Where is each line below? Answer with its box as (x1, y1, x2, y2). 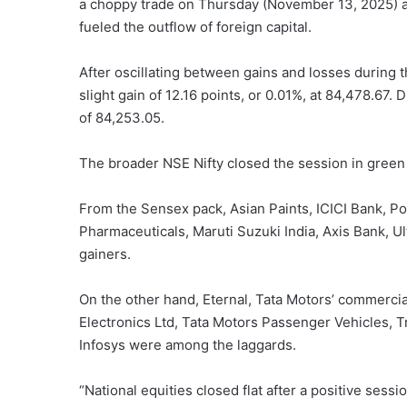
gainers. (79, 244, 131, 263)
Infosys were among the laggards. (79, 335, 296, 353)
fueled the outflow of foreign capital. (79, 17, 312, 35)
